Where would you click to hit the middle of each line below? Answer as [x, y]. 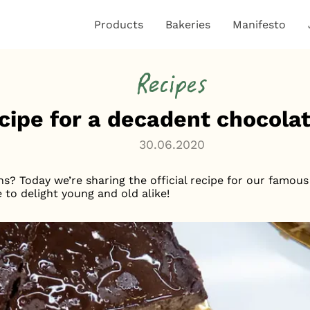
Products [119, 24]
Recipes [172, 85]
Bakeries [188, 24]
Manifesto [259, 24]
